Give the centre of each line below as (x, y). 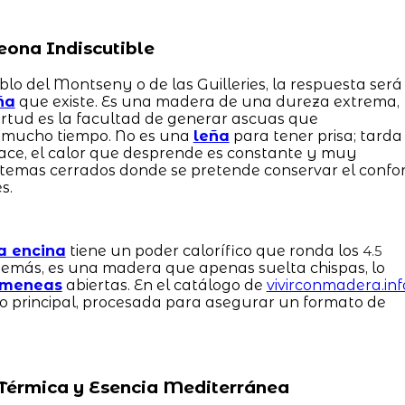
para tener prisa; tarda (316, 136)
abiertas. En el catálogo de (164, 285)
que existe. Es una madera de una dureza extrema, (207, 101)
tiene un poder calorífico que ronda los (214, 250)
